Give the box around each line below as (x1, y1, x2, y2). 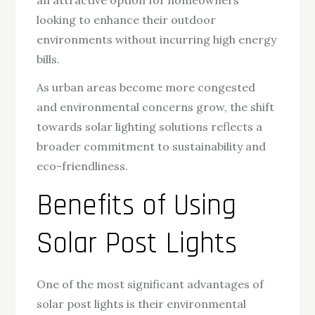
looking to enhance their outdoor (37, 12, 217, 27)
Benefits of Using (37, 187, 237, 226)
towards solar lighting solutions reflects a (37, 120, 263, 134)
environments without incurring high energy (37, 32, 277, 46)
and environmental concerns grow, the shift (37, 100, 275, 115)
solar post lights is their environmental (37, 297, 247, 311)
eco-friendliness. (37, 159, 129, 174)
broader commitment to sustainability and (37, 139, 266, 154)
